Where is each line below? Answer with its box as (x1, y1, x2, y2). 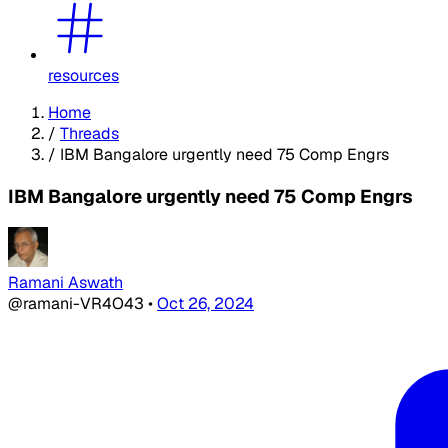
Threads (60, 122, 119, 144)
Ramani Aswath (8, 272, 123, 294)
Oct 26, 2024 (157, 293, 254, 315)
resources (48, 64, 119, 86)
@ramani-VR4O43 (8, 293, 148, 315)
